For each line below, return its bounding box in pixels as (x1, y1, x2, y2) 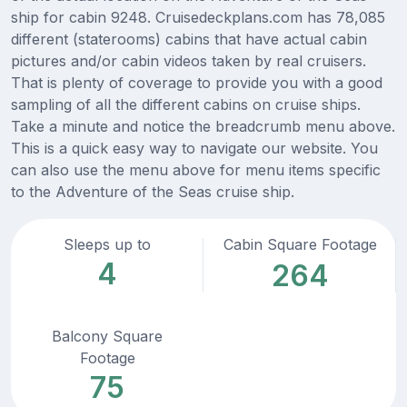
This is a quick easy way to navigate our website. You (11, 139, 378, 158)
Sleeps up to (64, 235, 151, 254)
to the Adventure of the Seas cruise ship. (11, 183, 294, 202)
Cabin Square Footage (223, 235, 377, 254)
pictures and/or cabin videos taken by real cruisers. (11, 52, 366, 71)
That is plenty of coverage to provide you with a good (11, 74, 382, 93)
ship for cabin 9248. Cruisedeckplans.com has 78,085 (11, 8, 385, 27)
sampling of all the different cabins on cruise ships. (11, 95, 361, 114)
